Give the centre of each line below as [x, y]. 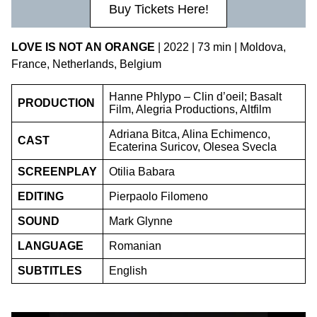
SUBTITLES [50, 271]
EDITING [41, 196]
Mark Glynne [141, 221]
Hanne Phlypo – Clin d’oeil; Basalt [195, 97]
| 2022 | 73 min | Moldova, [222, 47]
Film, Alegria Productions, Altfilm [190, 109]
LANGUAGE [51, 246]
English [128, 271]
